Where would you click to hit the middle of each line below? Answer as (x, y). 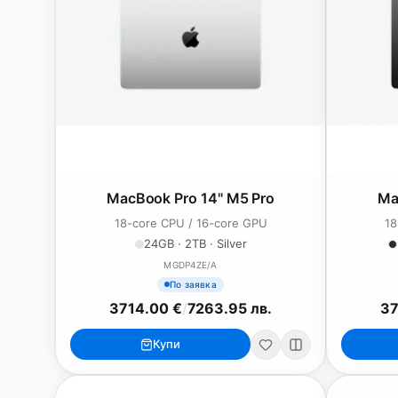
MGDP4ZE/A (191, 265)
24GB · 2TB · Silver (195, 243)
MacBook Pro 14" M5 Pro (191, 198)
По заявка (193, 284)
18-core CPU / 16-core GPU (191, 223)
